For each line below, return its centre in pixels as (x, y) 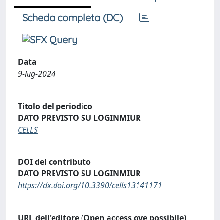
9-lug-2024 (37, 74)
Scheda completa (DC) (72, 17)
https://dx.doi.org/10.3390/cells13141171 (90, 185)
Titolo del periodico (55, 106)
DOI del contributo (54, 162)
